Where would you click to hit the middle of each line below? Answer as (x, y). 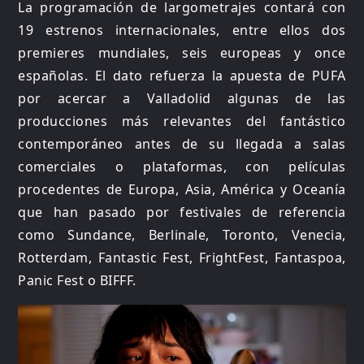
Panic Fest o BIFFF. (77, 281)
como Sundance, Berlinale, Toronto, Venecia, (182, 235)
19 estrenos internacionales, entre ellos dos (182, 30)
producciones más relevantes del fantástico (182, 121)
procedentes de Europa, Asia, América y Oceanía (182, 190)
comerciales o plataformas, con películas (182, 167)
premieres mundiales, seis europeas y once (182, 53)
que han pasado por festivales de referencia (182, 212)
